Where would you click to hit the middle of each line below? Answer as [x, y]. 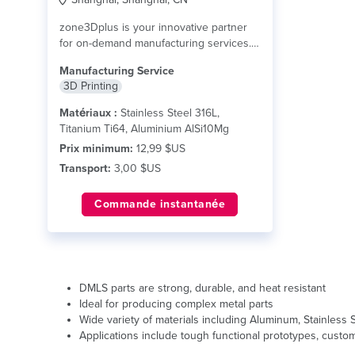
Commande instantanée [160, 204]
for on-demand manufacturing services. [155, 43]
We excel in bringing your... [127, 59]
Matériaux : [88, 113]
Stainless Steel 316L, [168, 113]
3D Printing [91, 86]
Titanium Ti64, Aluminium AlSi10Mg [144, 129]
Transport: [85, 168]
